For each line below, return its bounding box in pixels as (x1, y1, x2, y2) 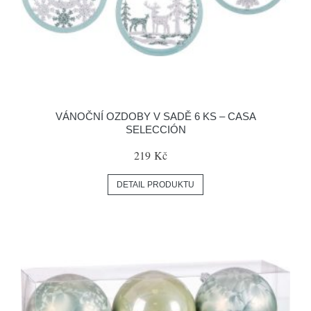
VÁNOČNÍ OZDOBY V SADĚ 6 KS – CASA (55, 110, 256, 122)
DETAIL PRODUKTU (117, 180, 194, 190)
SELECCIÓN (125, 124, 186, 135)
